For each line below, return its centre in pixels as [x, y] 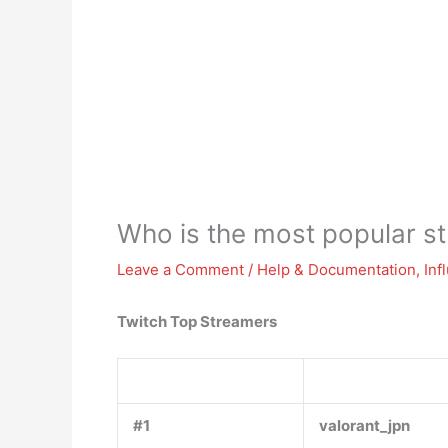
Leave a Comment [180, 269]
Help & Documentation [336, 269]
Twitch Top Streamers [197, 321]
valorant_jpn [364, 425]
